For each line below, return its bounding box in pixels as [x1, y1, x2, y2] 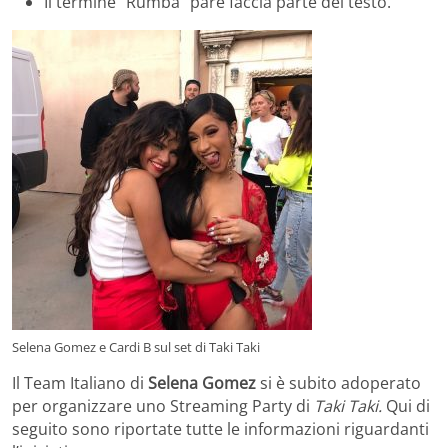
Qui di [386, 395, 430, 418]
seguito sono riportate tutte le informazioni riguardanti [12, 418, 429, 441]
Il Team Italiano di [12, 372, 144, 395]
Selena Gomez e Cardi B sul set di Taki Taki [12, 338, 260, 357]
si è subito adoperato [260, 372, 421, 395]
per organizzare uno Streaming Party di [12, 395, 314, 418]
